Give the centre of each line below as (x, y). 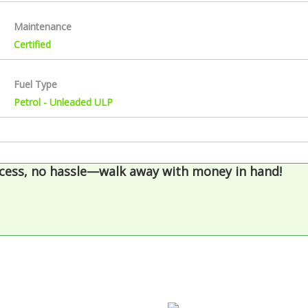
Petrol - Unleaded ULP (63, 102)
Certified (32, 45)
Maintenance (42, 27)
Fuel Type (35, 85)
